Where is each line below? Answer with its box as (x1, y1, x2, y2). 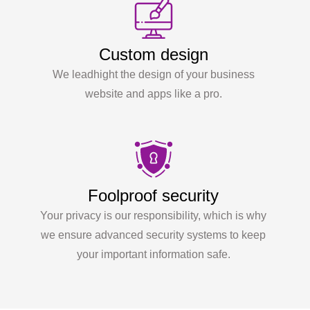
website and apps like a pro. (84, 87, 222, 100)
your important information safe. (76, 248, 230, 260)
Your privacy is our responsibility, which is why (40, 209, 267, 221)
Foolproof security (88, 185, 219, 205)
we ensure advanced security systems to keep (41, 228, 266, 241)
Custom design (98, 44, 208, 64)
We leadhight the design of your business (52, 68, 255, 80)
